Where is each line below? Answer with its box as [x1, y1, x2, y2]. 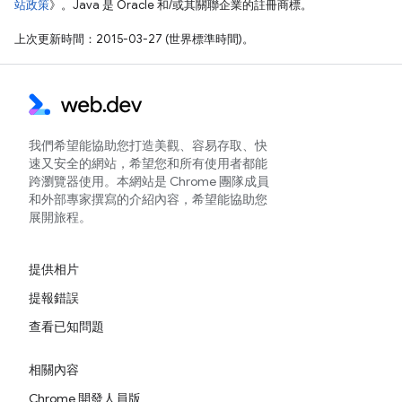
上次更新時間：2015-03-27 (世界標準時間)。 [14, 31, 254, 47]
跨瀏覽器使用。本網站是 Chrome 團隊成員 [29, 173, 269, 189]
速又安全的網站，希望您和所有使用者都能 [29, 155, 267, 171]
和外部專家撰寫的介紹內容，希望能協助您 [29, 191, 267, 207]
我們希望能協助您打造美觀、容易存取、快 [29, 137, 267, 153]
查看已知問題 [29, 319, 104, 335]
